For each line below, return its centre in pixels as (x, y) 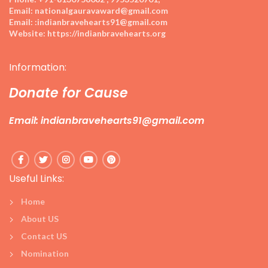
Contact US (44, 236)
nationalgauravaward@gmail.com (100, 11)
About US (40, 219)
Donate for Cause (68, 93)
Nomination (45, 254)
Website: (27, 33)
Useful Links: (36, 179)
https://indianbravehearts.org (106, 33)
